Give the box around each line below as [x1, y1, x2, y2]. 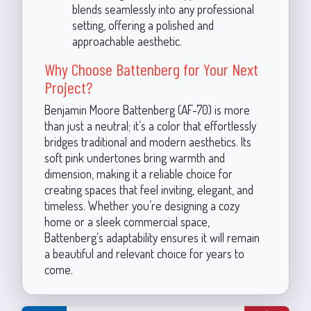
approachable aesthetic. [72, 33, 182, 49]
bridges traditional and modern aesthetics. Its [44, 133, 251, 149]
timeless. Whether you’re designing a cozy [44, 197, 239, 213]
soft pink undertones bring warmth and [44, 149, 225, 165]
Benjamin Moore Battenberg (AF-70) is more [44, 101, 250, 117]
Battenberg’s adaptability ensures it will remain [44, 229, 260, 245]
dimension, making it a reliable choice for [44, 165, 233, 181]
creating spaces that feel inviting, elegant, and [44, 181, 253, 197]
